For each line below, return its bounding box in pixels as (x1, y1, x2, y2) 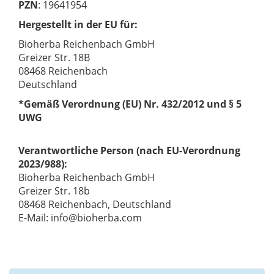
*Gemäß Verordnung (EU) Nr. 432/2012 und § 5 (18, 97, 242, 111)
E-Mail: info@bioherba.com (18, 211, 142, 225)
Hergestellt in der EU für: (18, 18, 138, 32)
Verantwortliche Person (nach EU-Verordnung (18, 144, 240, 158)
